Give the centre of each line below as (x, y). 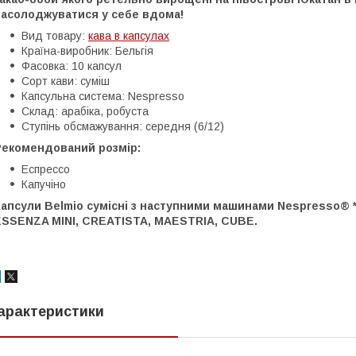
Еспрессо (46, 170)
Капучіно (44, 185)
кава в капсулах (129, 36)
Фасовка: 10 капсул (72, 66)
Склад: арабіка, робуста (85, 112)
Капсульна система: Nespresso (103, 97)
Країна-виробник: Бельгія (87, 51)
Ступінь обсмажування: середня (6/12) (123, 127)
